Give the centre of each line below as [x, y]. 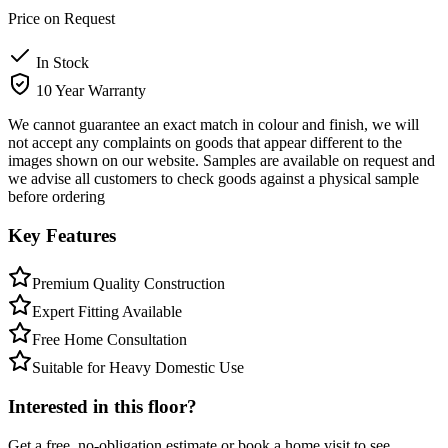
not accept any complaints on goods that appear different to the [205, 142]
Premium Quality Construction [128, 284]
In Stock [60, 62]
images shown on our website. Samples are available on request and [221, 160]
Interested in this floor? [102, 407]
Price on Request [61, 18]
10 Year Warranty [89, 90]
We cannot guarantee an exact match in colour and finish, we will [213, 124]
